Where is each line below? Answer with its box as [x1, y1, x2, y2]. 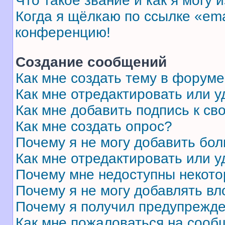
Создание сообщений [16, 54, 167, 70]
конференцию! [15, 25, 110, 40]
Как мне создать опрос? [16, 119, 172, 134]
